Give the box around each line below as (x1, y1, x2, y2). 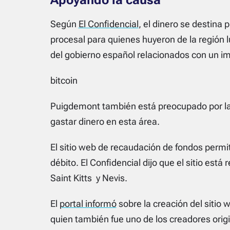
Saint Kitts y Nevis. (50, 172, 127, 183)
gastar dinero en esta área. (50, 116, 160, 127)
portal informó (59, 198, 117, 209)
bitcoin (50, 74, 78, 86)
